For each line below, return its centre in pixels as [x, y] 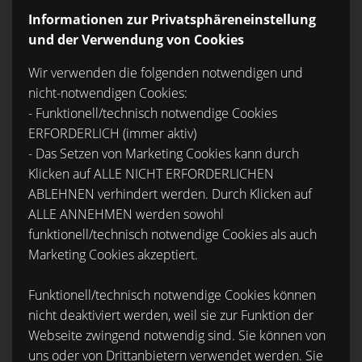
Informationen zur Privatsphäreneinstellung [172, 19]
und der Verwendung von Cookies [136, 40]
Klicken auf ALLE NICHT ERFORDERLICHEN [151, 174]
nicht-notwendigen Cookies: [108, 93]
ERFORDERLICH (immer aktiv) [112, 133]
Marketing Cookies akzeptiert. [113, 255]
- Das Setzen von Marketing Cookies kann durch [164, 154]
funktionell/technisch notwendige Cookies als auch [173, 234]
